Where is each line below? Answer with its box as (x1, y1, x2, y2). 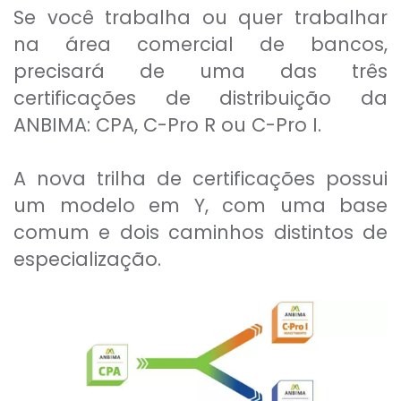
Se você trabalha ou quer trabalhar (13, 4, 388, 30)
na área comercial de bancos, (13, 31, 388, 57)
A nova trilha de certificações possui (13, 166, 388, 192)
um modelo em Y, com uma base (13, 192, 388, 218)
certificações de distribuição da (13, 85, 388, 111)
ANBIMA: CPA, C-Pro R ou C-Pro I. (13, 112, 321, 138)
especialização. (13, 246, 161, 272)
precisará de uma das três (13, 58, 388, 84)
